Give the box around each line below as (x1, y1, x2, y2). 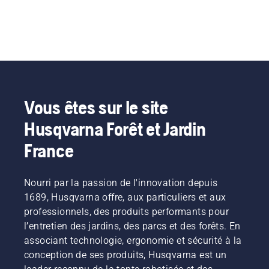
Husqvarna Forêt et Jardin (24, 117, 206, 140)
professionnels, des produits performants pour (24, 205, 229, 217)
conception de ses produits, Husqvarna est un (24, 249, 227, 261)
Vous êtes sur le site (24, 95, 168, 118)
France (24, 139, 74, 162)
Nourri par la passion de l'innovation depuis (24, 177, 218, 189)
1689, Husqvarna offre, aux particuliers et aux (24, 191, 226, 203)
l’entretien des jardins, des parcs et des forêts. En (24, 220, 241, 232)
